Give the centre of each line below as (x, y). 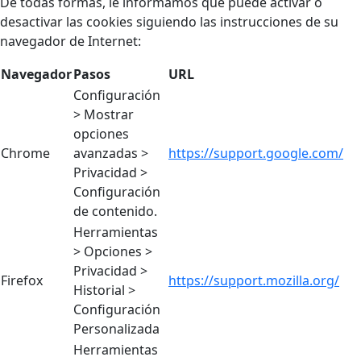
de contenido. (115, 211)
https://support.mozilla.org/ (254, 280)
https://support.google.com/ (256, 153)
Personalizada (116, 328)
